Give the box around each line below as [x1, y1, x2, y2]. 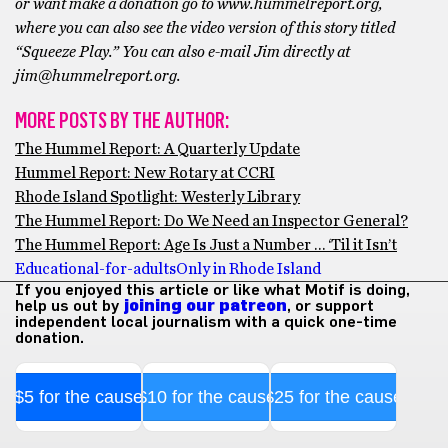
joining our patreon [123, 297, 287, 314]
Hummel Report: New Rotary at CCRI [15, 164, 275, 181]
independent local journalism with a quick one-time [15, 313, 397, 330]
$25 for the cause [263, 386, 403, 407]
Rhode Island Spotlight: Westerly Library [15, 188, 300, 205]
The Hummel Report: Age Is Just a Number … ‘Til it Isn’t [15, 236, 397, 253]
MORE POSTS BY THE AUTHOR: [15, 106, 229, 134]
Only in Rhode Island [176, 260, 321, 277]
